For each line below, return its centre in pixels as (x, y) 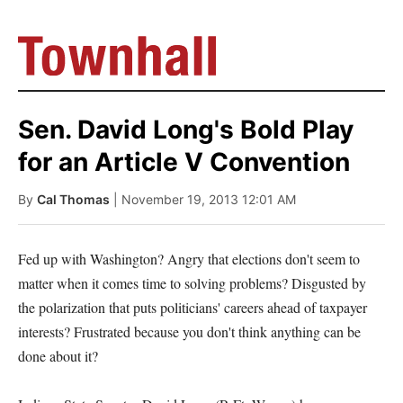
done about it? (58, 356)
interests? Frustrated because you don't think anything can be (189, 331)
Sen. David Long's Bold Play (186, 130)
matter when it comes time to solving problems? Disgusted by (192, 283)
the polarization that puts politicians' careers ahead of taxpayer (193, 307)
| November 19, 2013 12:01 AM (205, 199)
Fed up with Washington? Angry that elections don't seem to (189, 259)
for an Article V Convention (184, 162)
